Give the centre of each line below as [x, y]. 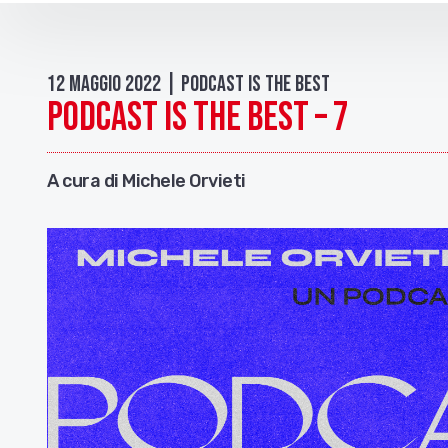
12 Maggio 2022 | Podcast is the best [188, 84]
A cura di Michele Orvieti [146, 181]
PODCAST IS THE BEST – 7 [198, 118]
